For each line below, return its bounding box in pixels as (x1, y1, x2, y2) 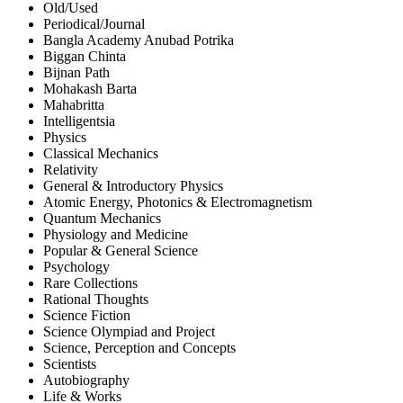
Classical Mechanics (43, 146, 158, 162)
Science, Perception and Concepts (43, 340, 236, 356)
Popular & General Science (43, 243, 198, 259)
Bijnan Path (43, 65, 110, 81)
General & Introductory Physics (43, 178, 223, 194)
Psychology (43, 259, 110, 275)
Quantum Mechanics (43, 210, 161, 227)
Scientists (43, 356, 96, 372)
